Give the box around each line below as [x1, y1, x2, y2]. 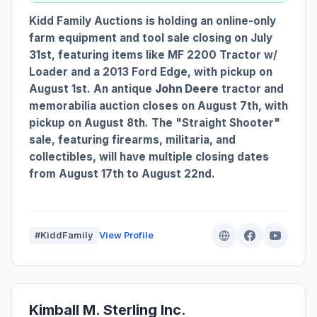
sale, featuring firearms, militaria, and [29, 133, 236, 147]
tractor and [219, 82, 284, 96]
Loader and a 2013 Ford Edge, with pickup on [29, 65, 272, 79]
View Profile [99, 230, 154, 241]
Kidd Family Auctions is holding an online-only [29, 14, 276, 28]
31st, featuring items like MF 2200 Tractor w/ [29, 48, 277, 62]
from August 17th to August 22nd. [29, 167, 215, 181]
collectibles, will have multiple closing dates [29, 150, 269, 164]
